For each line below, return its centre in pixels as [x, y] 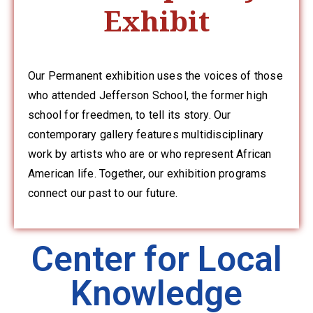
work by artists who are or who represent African [150, 154]
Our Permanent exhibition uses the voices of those [155, 75]
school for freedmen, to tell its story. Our [130, 115]
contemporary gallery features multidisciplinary [146, 134]
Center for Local [156, 259]
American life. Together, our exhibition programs [147, 173]
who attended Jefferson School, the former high [148, 95]
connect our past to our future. [103, 193]
